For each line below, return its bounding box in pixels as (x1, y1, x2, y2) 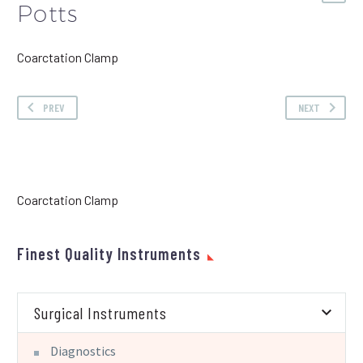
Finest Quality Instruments (17, 243, 201, 263)
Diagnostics (50, 342, 116, 359)
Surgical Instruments (34, 302, 167, 322)
